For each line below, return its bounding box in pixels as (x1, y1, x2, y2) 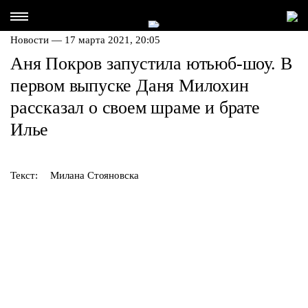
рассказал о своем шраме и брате (10, 98, 260, 118)
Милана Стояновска (50, 170, 139, 181)
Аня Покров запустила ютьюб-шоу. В (10, 54, 292, 74)
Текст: (10, 170, 38, 181)
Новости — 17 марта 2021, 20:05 (10, 34, 160, 45)
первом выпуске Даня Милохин (10, 76, 249, 96)
